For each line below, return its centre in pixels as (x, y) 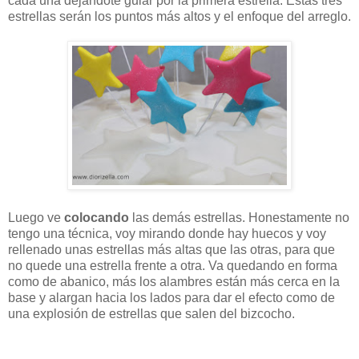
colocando (97, 218)
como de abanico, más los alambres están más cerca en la (174, 282)
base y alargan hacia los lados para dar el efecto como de (171, 298)
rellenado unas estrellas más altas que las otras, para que (171, 250)
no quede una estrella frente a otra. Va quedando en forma (173, 266)
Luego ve (36, 218)
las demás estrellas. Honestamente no (239, 218)
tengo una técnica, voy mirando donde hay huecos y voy (167, 234)
